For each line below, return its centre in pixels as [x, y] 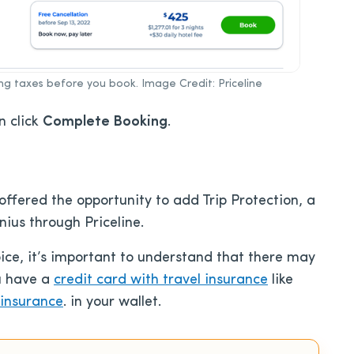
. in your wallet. [112, 303]
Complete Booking [105, 122]
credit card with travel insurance [161, 281]
